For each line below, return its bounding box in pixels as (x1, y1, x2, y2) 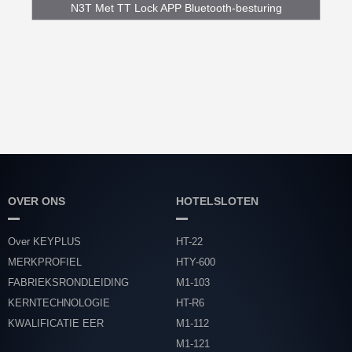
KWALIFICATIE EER (8, 317, 104, 329)
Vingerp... (152, 24, 200, 38)
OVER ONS (8, 194, 65, 207)
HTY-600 (176, 255, 215, 268)
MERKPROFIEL (8, 255, 82, 268)
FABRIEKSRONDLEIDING (8, 276, 129, 288)
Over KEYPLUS (8, 235, 81, 247)
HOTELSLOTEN (176, 194, 258, 207)
